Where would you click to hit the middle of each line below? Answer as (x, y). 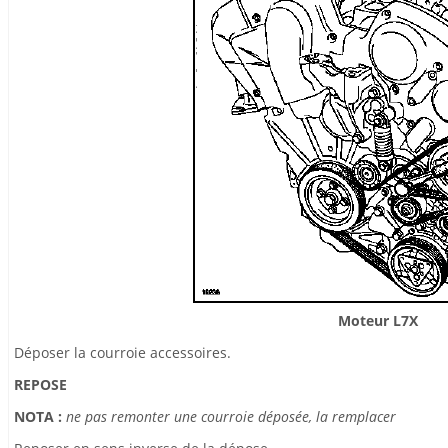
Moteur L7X (378, 320)
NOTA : (40, 416)
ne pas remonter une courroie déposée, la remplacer (231, 416)
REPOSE (40, 384)
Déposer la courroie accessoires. (122, 352)
